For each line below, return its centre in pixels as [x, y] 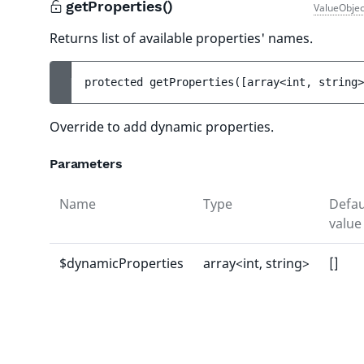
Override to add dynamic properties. [162, 127]
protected [117, 82]
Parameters [86, 164]
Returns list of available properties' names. [181, 38]
